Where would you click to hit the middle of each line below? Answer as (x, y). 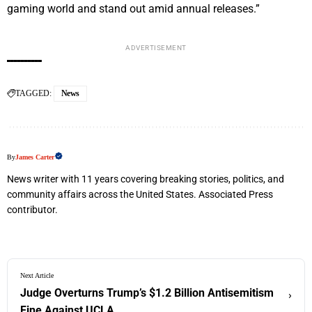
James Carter (35, 157)
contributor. (32, 210)
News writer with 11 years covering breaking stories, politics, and (146, 179)
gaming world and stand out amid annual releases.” (133, 9)
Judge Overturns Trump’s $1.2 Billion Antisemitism (147, 293)
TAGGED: (33, 94)
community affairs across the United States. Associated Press (140, 195)
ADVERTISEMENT (156, 48)
